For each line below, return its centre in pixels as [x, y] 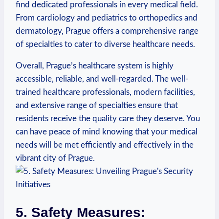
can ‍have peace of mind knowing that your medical [107, 132]
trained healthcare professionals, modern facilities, [105, 92]
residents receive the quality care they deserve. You [108, 119]
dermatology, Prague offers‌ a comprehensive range [107, 31]
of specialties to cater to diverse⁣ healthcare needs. [105, 44]
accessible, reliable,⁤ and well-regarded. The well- [102, 79]
